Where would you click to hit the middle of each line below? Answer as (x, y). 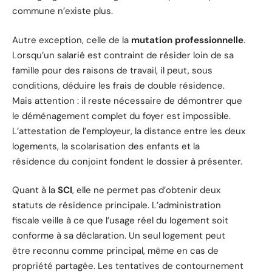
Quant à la (35, 190)
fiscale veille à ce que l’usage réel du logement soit (120, 221)
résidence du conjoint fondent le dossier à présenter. (127, 161)
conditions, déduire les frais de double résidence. (118, 85)
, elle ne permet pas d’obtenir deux (146, 190)
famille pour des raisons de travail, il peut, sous (112, 70)
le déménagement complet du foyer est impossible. (121, 116)
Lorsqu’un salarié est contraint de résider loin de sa (123, 55)
